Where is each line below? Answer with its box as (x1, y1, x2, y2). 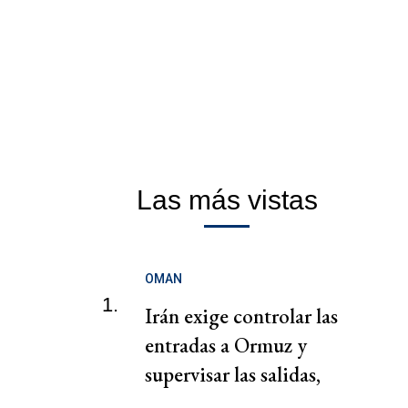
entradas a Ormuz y (145, 331, 307, 360)
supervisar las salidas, (145, 361, 321, 389)
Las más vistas (136, 185, 318, 216)
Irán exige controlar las (145, 302, 338, 331)
